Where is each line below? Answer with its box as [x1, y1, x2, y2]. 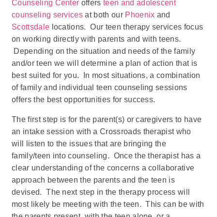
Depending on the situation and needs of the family [12, 46, 196, 55]
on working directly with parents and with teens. [12, 34, 181, 43]
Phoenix [125, 10, 155, 19]
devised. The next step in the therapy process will [12, 187, 190, 196]
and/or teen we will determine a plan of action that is [12, 59, 198, 67]
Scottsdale [12, 22, 50, 31]
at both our [83, 10, 125, 19]
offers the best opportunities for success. [12, 95, 155, 104]
